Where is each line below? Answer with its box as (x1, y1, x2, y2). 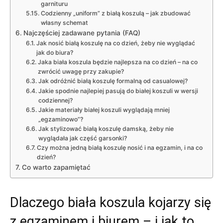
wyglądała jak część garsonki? (38, 134, 127, 142)
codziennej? (38, 96, 73, 104)
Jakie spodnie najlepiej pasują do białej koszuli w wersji (38, 87, 198, 95)
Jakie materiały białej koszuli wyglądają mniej (38, 106, 170, 113)
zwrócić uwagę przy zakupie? (37, 67, 124, 75)
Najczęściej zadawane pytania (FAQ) (23, 28, 140, 37)
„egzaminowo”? (38, 115, 83, 123)
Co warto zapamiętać (21, 163, 91, 171)
